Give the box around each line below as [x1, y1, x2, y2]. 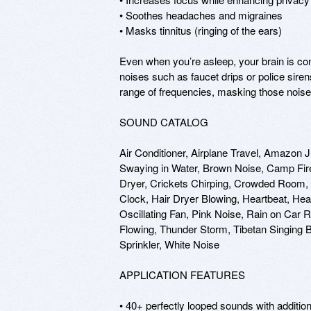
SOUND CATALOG [119, 114, 208, 129]
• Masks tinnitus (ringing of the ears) [119, 22, 282, 37]
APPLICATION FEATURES [119, 267, 245, 282]
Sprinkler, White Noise [119, 236, 219, 251]
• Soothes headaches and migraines [119, 7, 283, 22]
